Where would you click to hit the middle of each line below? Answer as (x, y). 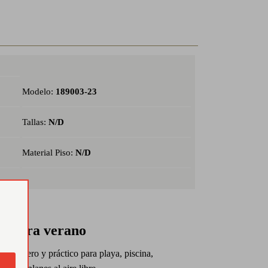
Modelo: (39, 92)
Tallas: (35, 122)
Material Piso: (48, 153)
